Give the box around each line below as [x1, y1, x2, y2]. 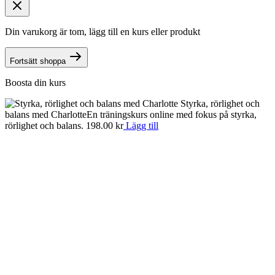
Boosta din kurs [5, 77, 66, 88]
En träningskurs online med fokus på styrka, [87, 109, 257, 120]
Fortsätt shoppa [10, 56, 66, 66]
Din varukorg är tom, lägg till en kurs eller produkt [5, 26, 200, 37]
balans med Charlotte [5, 109, 87, 120]
